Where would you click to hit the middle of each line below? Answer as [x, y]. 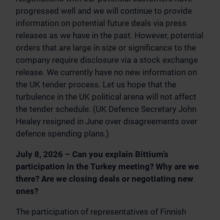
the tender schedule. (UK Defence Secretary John [106, 109]
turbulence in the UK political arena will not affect [106, 97]
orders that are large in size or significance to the [106, 48]
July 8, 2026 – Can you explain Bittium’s [92, 154]
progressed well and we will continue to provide [104, 11]
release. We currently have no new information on [106, 72]
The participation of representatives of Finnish [101, 212]
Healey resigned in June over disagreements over [107, 122]
